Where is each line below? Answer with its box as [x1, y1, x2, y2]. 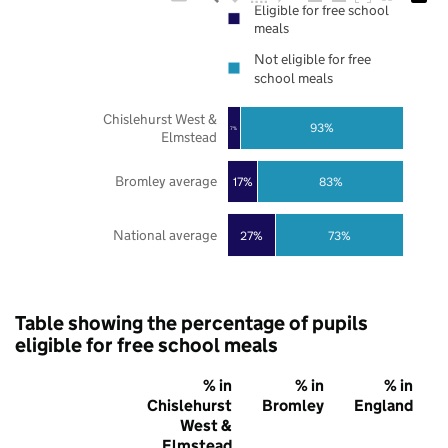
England [354, 396, 413, 416]
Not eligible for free [254, 50, 371, 69]
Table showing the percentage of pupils [15, 311, 368, 336]
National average [112, 226, 217, 245]
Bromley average [114, 172, 217, 191]
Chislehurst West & [102, 109, 217, 128]
